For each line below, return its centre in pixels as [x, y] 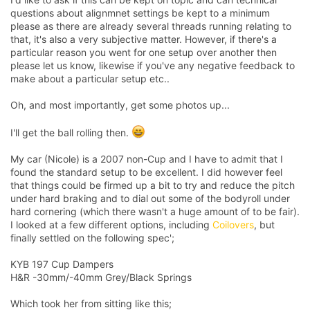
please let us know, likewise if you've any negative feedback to [153, 65]
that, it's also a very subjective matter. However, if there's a [144, 39]
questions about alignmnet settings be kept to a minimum [140, 12]
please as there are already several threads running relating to [151, 26]
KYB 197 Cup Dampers [62, 264]
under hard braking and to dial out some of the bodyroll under [150, 198]
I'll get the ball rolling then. [71, 132]
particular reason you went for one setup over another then [144, 52]
